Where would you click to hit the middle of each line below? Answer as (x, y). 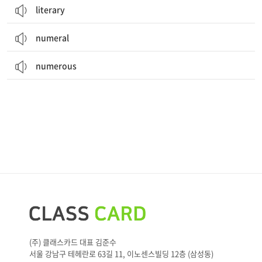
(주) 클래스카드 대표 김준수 (73, 242)
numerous (56, 65)
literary (50, 9)
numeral (52, 37)
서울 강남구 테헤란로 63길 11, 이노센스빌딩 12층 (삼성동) (121, 253)
